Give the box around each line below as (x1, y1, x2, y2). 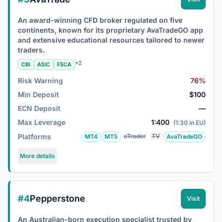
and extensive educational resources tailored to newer (18, 36, 205, 44)
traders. (18, 46, 45, 54)
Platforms (18, 132, 51, 141)
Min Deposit (18, 90, 59, 99)
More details (20, 152, 55, 160)
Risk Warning (18, 76, 63, 85)
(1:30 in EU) (173, 119, 206, 126)
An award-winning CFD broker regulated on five (18, 16, 182, 24)
